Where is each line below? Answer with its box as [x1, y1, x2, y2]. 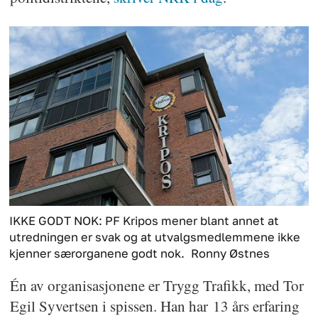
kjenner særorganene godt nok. [9, 246, 185, 261]
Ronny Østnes [191, 246, 270, 261]
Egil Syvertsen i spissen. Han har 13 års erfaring [9, 296, 300, 317]
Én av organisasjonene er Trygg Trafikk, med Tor [9, 275, 304, 296]
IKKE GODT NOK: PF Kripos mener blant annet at [9, 214, 280, 229]
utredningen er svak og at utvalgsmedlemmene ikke [9, 230, 301, 245]
